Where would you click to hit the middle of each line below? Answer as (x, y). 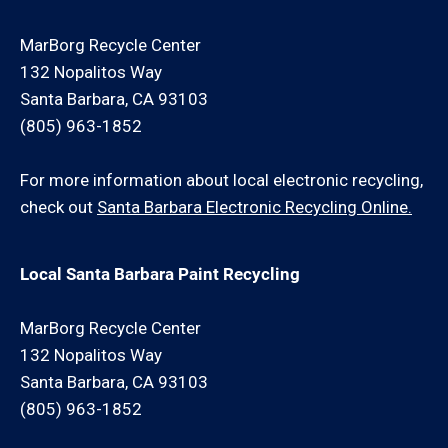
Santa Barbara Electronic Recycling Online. (254, 207)
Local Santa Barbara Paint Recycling (160, 274)
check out (58, 207)
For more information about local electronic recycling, (221, 180)
